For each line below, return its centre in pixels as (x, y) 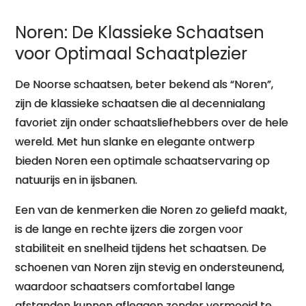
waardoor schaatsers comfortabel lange (125, 287)
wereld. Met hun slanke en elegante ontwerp (135, 142)
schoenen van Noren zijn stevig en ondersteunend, (150, 267)
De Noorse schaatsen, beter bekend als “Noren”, (144, 84)
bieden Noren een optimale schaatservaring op (143, 161)
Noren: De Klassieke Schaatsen (140, 32)
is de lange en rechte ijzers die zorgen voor (129, 229)
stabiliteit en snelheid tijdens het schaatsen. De (141, 248)
